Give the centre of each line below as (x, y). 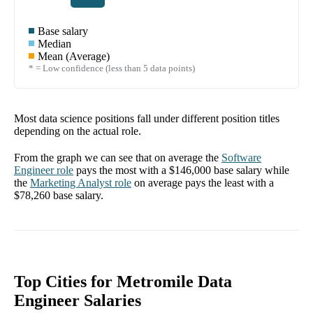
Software (241, 158)
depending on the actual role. (78, 131)
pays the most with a (123, 170)
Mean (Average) (74, 57)
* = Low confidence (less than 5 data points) (112, 68)
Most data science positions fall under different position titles (147, 119)
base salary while (250, 170)
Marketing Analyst (71, 183)
